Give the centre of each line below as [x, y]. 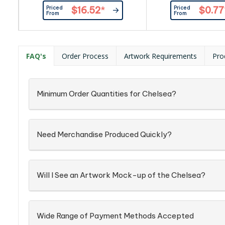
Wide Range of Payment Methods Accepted [115, 216]
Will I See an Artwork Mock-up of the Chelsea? [121, 175]
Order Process [85, 56]
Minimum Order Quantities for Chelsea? [106, 94]
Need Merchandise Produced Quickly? [104, 134]
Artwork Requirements [160, 56]
